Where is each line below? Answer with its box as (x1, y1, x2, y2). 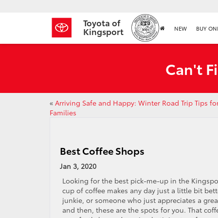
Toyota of (83, 17, 120, 29)
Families (50, 108, 76, 117)
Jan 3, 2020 (60, 161, 96, 171)
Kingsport (83, 25, 124, 37)
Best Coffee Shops (60, 144, 145, 157)
